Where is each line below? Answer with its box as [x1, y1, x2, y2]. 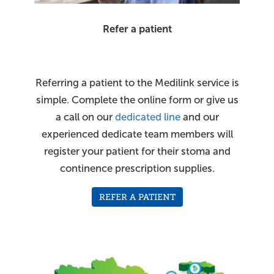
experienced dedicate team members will [41, 128, 233, 141]
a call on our [55, 111, 115, 124]
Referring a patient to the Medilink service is [35, 77, 239, 89]
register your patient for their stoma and [43, 146, 231, 158]
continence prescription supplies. [59, 163, 215, 175]
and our [180, 111, 219, 124]
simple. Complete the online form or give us [35, 94, 239, 106]
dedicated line [114, 111, 180, 124]
